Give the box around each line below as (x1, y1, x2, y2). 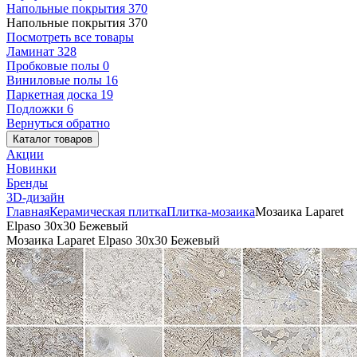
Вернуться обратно (6, 116, 110, 130)
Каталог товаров (13, 133, 92, 145)
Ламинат (6, 45, 57, 58)
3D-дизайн (6, 190, 65, 204)
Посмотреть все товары (6, 30, 134, 44)
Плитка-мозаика (167, 205, 255, 218)
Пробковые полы (6, 59, 103, 73)
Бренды (6, 176, 48, 190)
